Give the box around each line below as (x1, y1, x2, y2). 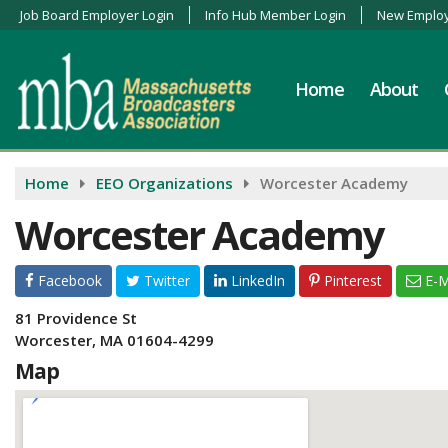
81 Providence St (15, 308, 137, 328)
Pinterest (320, 271, 382, 290)
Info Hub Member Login (205, 6, 346, 24)
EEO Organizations (96, 173, 233, 193)
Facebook (34, 271, 102, 290)
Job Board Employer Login (20, 6, 174, 24)
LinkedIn (227, 271, 285, 290)
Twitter (140, 271, 190, 290)
